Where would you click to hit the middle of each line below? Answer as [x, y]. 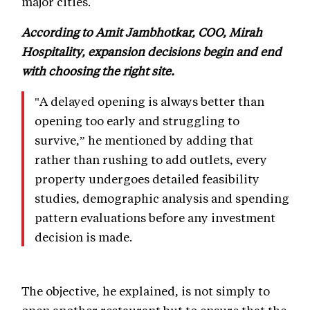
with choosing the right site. [98, 71]
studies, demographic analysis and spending [162, 198]
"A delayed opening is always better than [149, 101]
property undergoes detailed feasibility [147, 179]
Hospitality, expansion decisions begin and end [152, 52]
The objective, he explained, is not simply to [146, 291]
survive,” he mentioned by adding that [144, 140]
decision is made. [83, 237]
